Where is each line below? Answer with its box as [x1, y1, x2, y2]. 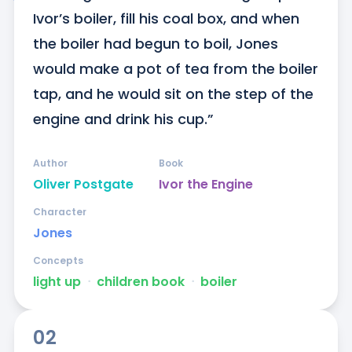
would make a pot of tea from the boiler [32, 59, 318, 79]
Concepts [32, 254, 83, 268]
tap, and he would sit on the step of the [32, 84, 313, 104]
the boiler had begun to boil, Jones [32, 34, 278, 54]
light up [32, 273, 81, 291]
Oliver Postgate [32, 175, 134, 194]
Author [32, 156, 68, 170]
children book [96, 273, 185, 291]
